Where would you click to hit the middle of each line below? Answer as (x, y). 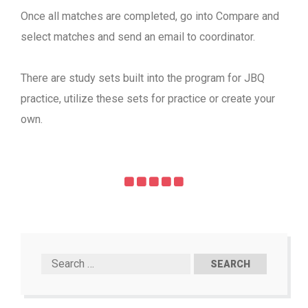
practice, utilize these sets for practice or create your (148, 99)
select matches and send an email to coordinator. (138, 37)
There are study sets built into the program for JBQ (143, 78)
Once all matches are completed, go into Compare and (150, 16)
